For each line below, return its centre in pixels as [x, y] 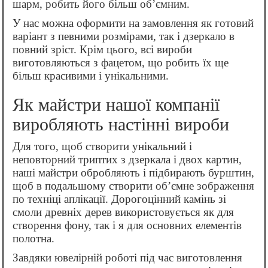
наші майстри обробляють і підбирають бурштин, [133, 173]
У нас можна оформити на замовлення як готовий [133, 23]
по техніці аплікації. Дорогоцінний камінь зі [119, 199]
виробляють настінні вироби [121, 124]
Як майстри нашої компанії [116, 105]
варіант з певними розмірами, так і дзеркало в [124, 36]
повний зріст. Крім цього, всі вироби [102, 50]
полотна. [33, 239]
